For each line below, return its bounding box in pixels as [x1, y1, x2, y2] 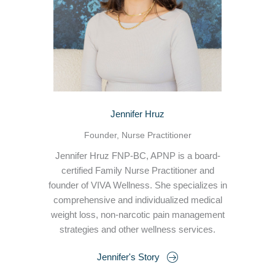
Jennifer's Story [96, 252, 160, 263]
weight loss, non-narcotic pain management [50, 209, 225, 220]
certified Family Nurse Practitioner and [61, 165, 214, 176]
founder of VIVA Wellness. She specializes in [48, 180, 227, 190]
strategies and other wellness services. [60, 224, 215, 234]
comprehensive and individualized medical [53, 195, 222, 205]
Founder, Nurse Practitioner [83, 130, 192, 140]
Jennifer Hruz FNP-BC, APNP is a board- [55, 150, 220, 161]
